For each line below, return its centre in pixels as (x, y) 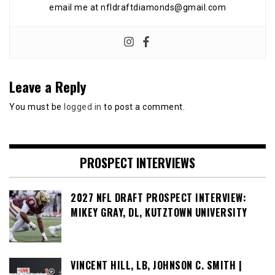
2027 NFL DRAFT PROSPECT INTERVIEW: (158, 198)
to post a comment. (143, 107)
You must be (37, 107)
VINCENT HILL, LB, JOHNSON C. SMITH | (156, 265)
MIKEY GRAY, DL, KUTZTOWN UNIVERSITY (159, 213)
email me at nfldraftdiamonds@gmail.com (137, 8)
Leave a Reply (48, 87)
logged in (83, 107)
